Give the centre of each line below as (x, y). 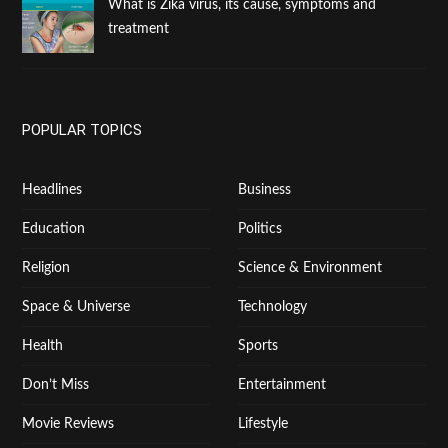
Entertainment (282, 385)
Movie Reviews (68, 424)
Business (264, 190)
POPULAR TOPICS (82, 130)
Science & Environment (310, 268)
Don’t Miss (55, 385)
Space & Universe (76, 307)
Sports (258, 346)
